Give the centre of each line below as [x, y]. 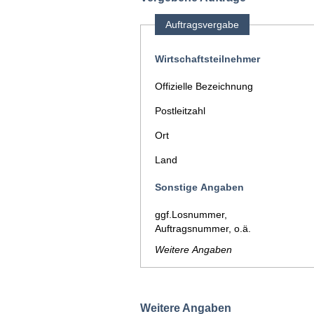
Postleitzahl [180, 111]
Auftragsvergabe [202, 25]
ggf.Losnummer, [191, 214]
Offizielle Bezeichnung [204, 86]
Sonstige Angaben [199, 187]
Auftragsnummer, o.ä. [203, 228]
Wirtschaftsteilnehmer [207, 59]
